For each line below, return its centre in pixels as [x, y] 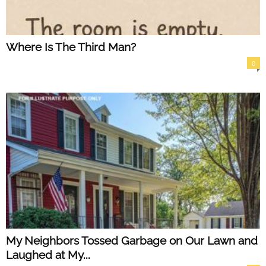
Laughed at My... [48, 254]
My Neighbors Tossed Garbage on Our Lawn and [132, 240]
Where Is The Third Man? [71, 47]
